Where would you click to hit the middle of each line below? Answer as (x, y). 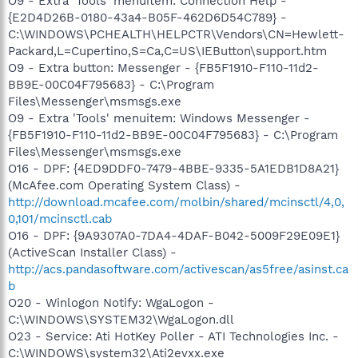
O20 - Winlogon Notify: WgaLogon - (111, 302)
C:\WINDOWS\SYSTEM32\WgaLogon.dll (121, 319)
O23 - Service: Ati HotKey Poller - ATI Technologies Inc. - (173, 336)
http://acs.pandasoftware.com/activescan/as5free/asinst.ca (178, 269)
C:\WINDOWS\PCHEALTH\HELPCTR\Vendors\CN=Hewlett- (176, 34)
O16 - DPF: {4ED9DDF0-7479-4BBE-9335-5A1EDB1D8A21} (173, 168)
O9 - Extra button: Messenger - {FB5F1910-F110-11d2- (163, 68)
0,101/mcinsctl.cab (60, 219)
